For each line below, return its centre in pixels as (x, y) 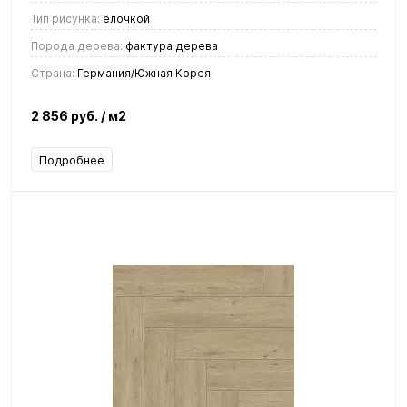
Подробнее (72, 159)
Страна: (53, 73)
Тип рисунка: (65, 18)
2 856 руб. (66, 115)
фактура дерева (170, 45)
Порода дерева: (77, 45)
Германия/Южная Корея (143, 73)
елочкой (125, 18)
